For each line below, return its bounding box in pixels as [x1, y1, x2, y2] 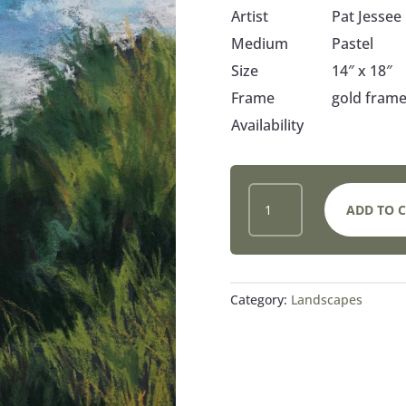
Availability [230, 114, 304, 135]
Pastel [331, 33, 373, 53]
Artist [230, 5, 268, 26]
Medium [230, 33, 288, 53]
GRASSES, [246, 184, 313, 202]
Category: [229, 290, 291, 308]
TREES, [246, 205, 294, 223]
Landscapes [290, 290, 362, 308]
